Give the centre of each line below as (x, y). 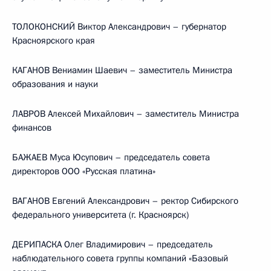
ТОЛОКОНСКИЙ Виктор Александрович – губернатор (119, 27)
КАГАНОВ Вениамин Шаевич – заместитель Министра (122, 70)
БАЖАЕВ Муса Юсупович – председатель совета (111, 157)
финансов (32, 128)
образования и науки (55, 84)
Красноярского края (54, 41)
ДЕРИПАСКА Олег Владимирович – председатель (113, 244)
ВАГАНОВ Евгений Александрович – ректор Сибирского (125, 201)
